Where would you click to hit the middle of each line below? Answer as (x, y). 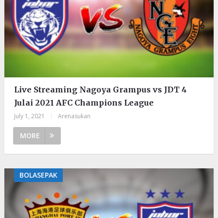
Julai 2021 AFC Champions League (84, 102)
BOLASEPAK (38, 175)
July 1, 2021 (29, 116)
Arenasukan (74, 116)
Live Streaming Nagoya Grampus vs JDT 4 (100, 89)
